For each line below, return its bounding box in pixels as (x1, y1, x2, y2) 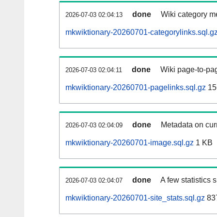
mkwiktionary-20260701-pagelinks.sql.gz (65, 83, 206, 92)
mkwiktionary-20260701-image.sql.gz (65, 139, 194, 147)
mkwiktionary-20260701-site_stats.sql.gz (65, 194, 205, 202)
